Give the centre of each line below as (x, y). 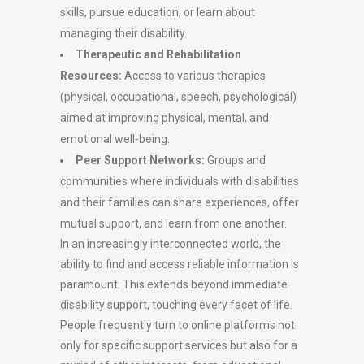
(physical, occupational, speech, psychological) (178, 97)
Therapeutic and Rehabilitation (158, 54)
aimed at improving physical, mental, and (165, 118)
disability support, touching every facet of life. (176, 305)
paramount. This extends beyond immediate (174, 284)
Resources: (91, 76)
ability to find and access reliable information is (180, 264)
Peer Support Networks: (140, 160)
